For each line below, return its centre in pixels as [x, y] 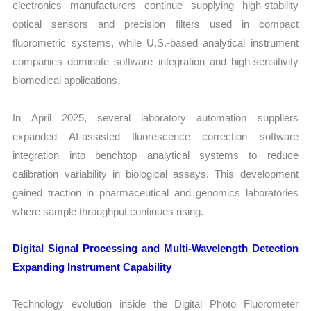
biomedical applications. [67, 81]
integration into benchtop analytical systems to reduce [155, 155]
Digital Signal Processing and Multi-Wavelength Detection [155, 248]
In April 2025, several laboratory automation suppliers [155, 117]
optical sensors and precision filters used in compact [155, 24]
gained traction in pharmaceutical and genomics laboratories [155, 192]
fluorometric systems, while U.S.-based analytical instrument [155, 43]
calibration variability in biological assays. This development [155, 174]
